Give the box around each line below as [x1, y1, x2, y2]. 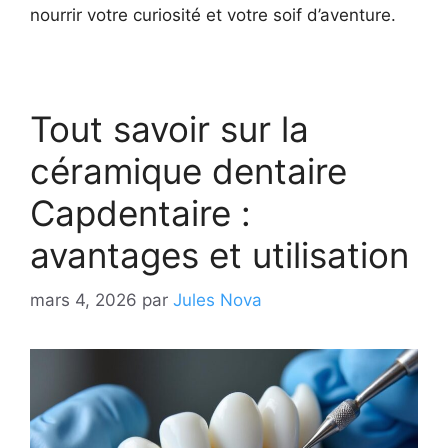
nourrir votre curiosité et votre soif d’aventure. [30, 5, 396, 26]
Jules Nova [173, 289, 262, 310]
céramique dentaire [30, 150, 347, 193]
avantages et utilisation [30, 234, 409, 277]
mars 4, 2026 [30, 289, 137, 310]
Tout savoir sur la [30, 108, 309, 151]
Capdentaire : [30, 192, 251, 235]
